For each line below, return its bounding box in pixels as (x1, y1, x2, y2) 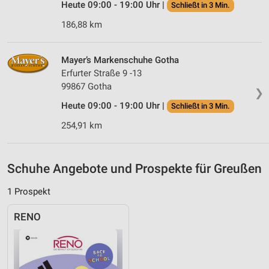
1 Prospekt (7, 186, 50, 197)
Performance (20, 18, 70, 28)
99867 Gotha (61, 81, 112, 92)
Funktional (20, 43, 61, 52)
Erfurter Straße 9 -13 (61, 68, 142, 79)
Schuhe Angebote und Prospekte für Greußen (7, 161, 262, 176)
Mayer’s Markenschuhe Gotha (61, 55, 179, 66)
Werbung (20, 67, 54, 77)
